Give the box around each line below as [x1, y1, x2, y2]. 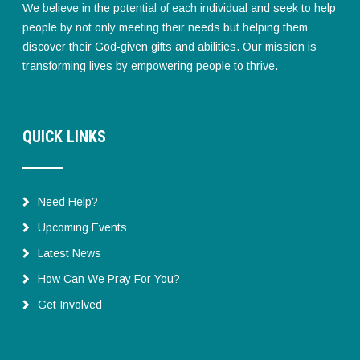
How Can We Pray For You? [38, 272, 181, 285]
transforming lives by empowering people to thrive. [22, 59, 279, 72]
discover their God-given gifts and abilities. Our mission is [22, 39, 317, 53]
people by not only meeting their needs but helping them [22, 20, 309, 34]
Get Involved [38, 297, 103, 311]
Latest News [38, 246, 102, 260]
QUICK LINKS [22, 126, 107, 146]
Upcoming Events [38, 220, 128, 234]
